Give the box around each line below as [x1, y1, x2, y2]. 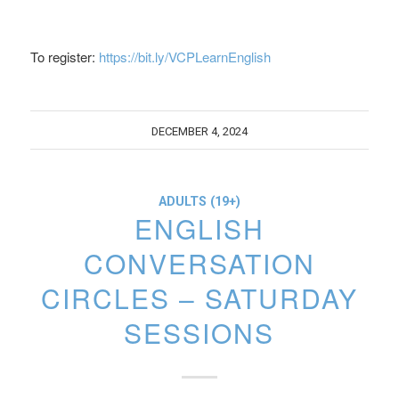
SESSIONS [124, 313, 275, 352]
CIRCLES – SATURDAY [40, 279, 358, 317]
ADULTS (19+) [158, 194, 240, 209]
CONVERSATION [83, 244, 315, 282]
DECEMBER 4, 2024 [151, 125, 248, 138]
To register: [29, 47, 99, 66]
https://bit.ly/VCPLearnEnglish [98, 47, 271, 66]
